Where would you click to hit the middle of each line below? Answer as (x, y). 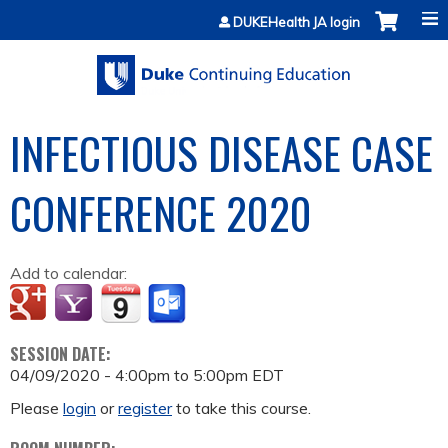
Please (36, 408)
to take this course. (241, 408)
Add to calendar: (70, 273)
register (145, 408)
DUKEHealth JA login (296, 22)
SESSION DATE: (62, 354)
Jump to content (224, 12)
